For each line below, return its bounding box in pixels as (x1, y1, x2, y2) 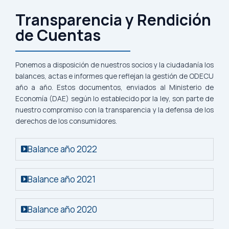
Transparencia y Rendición (15, 9, 211, 30)
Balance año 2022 (28, 143, 97, 155)
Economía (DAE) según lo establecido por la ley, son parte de (15, 93, 214, 103)
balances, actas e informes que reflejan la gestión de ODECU (15, 71, 214, 81)
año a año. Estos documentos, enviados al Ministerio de (15, 82, 214, 92)
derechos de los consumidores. (15, 116, 117, 126)
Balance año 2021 (28, 173, 96, 185)
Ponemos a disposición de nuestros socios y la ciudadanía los (15, 59, 214, 70)
